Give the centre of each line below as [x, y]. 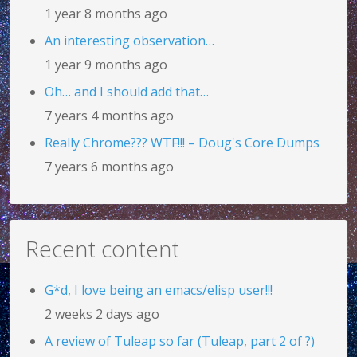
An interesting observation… [129, 40]
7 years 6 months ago [109, 166]
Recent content [102, 248]
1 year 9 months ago [106, 64]
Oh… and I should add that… [127, 91]
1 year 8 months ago [106, 13]
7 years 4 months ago [109, 115]
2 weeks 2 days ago [102, 314]
